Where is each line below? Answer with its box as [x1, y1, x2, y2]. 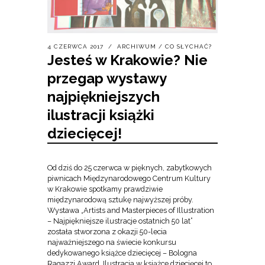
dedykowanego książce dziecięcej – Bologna [47, 248, 197, 258]
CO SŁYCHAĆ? [165, 43, 212, 50]
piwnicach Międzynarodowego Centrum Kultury [47, 174, 211, 183]
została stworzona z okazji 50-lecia [47, 227, 167, 237]
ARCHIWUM [117, 43, 156, 50]
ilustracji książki [47, 106, 154, 124]
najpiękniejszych [47, 88, 160, 106]
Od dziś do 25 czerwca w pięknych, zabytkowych [47, 163, 212, 173]
